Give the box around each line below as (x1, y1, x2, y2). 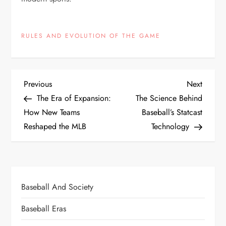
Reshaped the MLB (24, 121, 87, 132)
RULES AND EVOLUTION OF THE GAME (21, 31, 161, 40)
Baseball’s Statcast (141, 106, 202, 118)
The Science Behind (135, 92, 202, 104)
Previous (24, 78, 52, 90)
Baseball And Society (21, 181, 94, 193)
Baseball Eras (21, 203, 67, 214)
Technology (151, 121, 189, 132)
